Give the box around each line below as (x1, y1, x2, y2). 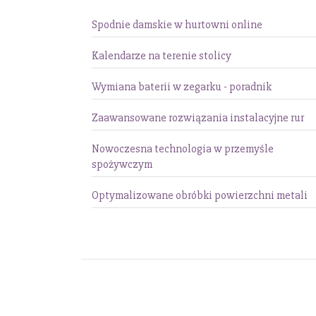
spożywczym (92, 157, 152, 171)
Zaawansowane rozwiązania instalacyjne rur (92, 111, 304, 125)
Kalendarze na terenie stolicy (92, 49, 231, 63)
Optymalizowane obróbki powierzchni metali (92, 188, 308, 202)
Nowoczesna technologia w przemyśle (92, 142, 274, 156)
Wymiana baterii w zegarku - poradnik (92, 80, 272, 94)
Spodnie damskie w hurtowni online (92, 18, 262, 32)
